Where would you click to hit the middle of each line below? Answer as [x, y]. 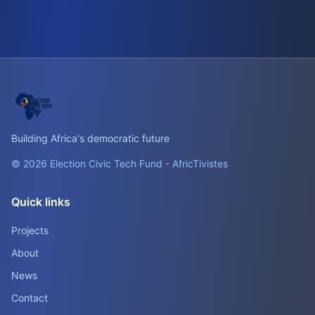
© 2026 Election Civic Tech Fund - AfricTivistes [120, 163]
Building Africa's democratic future [90, 138]
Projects [30, 230]
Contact [30, 298]
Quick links [41, 202]
